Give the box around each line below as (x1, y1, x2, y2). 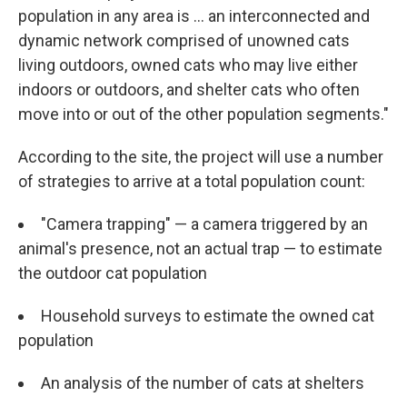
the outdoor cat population (18, 263, 207, 283)
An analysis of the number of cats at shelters (41, 373, 364, 393)
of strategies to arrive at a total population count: (18, 172, 365, 192)
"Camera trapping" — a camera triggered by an (41, 214, 368, 234)
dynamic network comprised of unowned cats (18, 31, 350, 51)
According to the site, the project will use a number (18, 147, 383, 167)
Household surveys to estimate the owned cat (41, 306, 374, 326)
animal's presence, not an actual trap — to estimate (18, 239, 382, 259)
